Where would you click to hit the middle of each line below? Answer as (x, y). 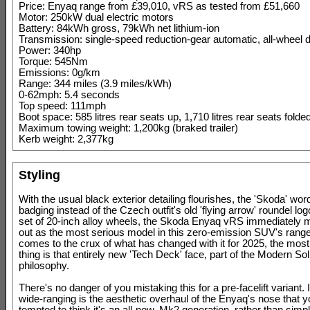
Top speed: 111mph (62, 106)
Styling (39, 175)
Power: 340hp (50, 51)
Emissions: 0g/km (60, 73)
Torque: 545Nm (53, 62)
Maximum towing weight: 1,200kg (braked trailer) (128, 128)
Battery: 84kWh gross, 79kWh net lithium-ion (119, 28)
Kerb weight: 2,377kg (66, 139)
